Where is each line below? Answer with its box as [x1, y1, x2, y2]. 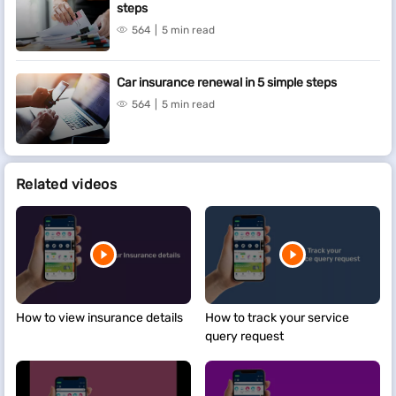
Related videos [16, 175, 117, 193]
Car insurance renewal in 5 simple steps [117, 74, 337, 90]
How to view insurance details [16, 309, 183, 325]
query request [205, 328, 285, 344]
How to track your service [205, 309, 350, 325]
